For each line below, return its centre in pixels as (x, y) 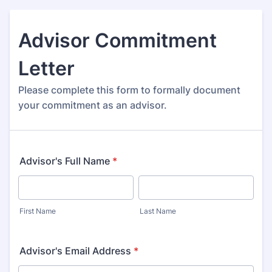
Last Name (158, 211)
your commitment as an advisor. (93, 105)
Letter (46, 68)
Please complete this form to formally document (129, 90)
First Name (38, 211)
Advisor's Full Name (65, 161)
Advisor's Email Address (75, 251)
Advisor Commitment (117, 40)
